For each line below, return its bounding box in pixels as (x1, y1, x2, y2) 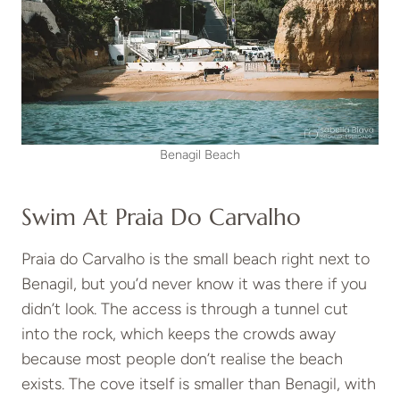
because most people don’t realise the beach (21, 349, 343, 370)
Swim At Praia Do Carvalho (21, 203, 301, 232)
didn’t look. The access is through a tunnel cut (21, 299, 348, 320)
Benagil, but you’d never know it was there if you (21, 274, 367, 295)
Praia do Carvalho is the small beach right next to (21, 249, 370, 270)
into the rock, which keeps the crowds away (21, 324, 336, 345)
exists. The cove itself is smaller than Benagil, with (21, 374, 376, 395)
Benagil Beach (160, 146, 240, 163)
